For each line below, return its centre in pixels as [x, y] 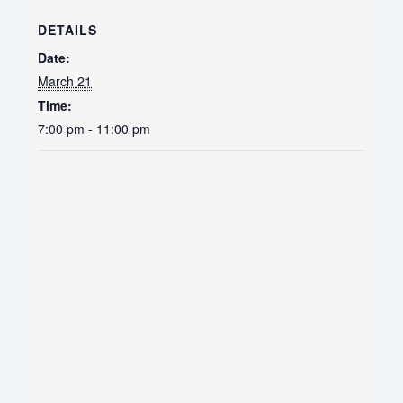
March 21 [65, 81]
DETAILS [68, 29]
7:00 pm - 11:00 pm [94, 128]
